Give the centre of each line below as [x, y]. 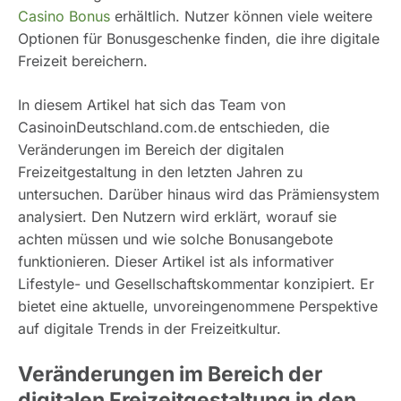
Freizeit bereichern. [83, 61]
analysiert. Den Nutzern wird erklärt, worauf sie [177, 217]
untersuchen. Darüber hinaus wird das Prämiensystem [199, 195]
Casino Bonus [64, 17]
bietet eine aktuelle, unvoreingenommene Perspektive [198, 307]
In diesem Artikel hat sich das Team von [152, 105]
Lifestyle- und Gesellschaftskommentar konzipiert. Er [196, 284]
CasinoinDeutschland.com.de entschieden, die [174, 128]
